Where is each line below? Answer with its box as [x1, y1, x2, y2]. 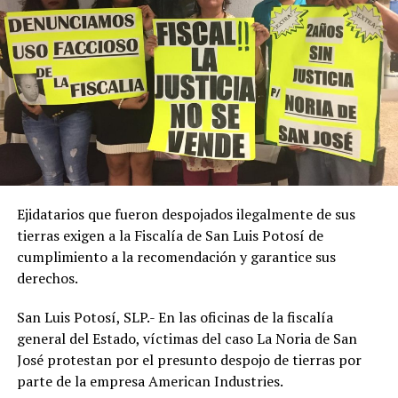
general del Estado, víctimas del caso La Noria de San [16, 328, 357, 348]
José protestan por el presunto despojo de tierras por [16, 349, 362, 370]
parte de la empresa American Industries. [16, 370, 283, 391]
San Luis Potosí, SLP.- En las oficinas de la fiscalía [16, 306, 333, 327]
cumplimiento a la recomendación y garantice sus [16, 246, 336, 267]
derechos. [16, 267, 78, 288]
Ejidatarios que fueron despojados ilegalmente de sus [16, 203, 355, 224]
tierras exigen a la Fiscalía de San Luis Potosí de [16, 225, 323, 245]
